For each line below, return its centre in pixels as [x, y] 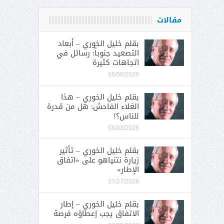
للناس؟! [126, 116]
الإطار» [128, 169]
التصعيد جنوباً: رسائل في [97, 53]
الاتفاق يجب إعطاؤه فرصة [96, 213]
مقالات [169, 20]
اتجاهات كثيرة [115, 62]
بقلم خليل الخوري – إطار [99, 204]
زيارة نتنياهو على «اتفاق [98, 160]
